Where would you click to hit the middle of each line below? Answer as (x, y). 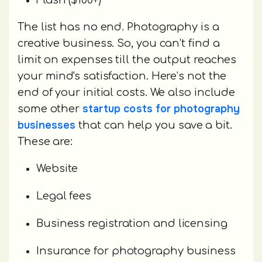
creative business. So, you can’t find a (119, 44)
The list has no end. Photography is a (118, 27)
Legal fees (64, 196)
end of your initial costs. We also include (127, 93)
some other (50, 109)
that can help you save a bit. (154, 125)
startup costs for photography (161, 109)
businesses (47, 125)
